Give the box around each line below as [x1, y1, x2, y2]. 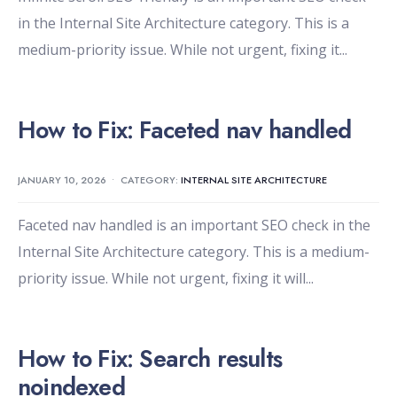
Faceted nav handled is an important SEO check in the [18, 215, 370, 236]
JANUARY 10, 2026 [18, 173, 106, 188]
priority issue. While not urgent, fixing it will [18, 269, 306, 289]
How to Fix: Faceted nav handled [18, 113, 352, 148]
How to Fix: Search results [18, 341, 283, 377]
